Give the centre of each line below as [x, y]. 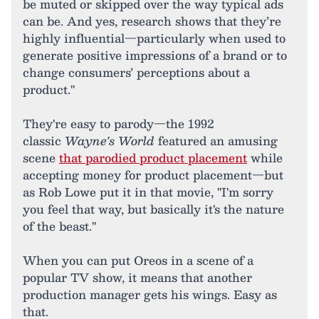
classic [44, 141]
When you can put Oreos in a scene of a [138, 260]
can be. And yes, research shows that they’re [152, 21]
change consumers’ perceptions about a [136, 72]
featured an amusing [216, 141]
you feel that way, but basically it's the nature [153, 209]
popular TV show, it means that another [137, 277]
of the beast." [59, 226]
